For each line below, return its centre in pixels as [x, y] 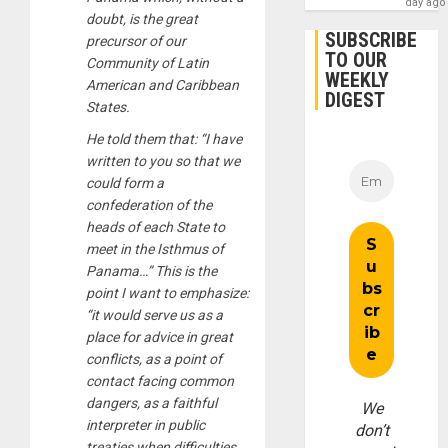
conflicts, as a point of [154, 358]
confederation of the [149, 204]
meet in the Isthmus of [155, 248]
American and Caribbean [162, 84]
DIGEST [355, 99]
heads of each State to [155, 226]
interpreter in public [145, 424]
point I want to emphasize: [167, 292]
